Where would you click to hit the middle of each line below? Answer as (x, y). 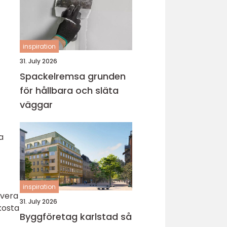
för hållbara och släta (69, 90)
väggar (36, 105)
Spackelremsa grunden (54, 76)
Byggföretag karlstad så (70, 217)
